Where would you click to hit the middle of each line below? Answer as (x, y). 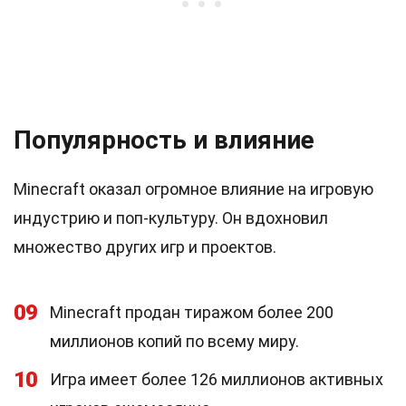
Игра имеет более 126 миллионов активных (217, 379)
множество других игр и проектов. (145, 247)
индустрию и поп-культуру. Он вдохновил (171, 218)
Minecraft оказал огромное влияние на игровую (193, 189)
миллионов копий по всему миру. (174, 341)
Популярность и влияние (164, 140)
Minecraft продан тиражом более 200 (192, 312)
